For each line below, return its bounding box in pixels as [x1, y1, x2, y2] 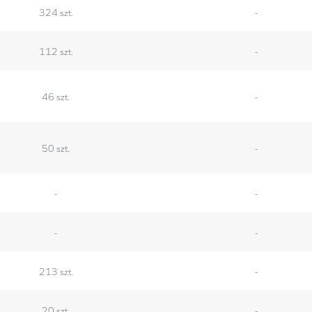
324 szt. [38, 4, 73, 19]
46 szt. [42, 88, 70, 103]
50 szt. [42, 140, 70, 155]
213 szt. [38, 263, 73, 278]
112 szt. [38, 43, 73, 58]
